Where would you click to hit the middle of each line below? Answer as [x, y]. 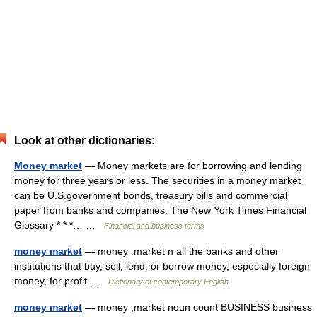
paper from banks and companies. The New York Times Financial [160, 210]
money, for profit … [61, 281]
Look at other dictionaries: [85, 140]
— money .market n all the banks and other [180, 251]
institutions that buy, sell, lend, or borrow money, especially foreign [162, 266]
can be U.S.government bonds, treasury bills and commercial [151, 195]
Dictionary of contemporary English [168, 282]
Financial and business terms [154, 226]
